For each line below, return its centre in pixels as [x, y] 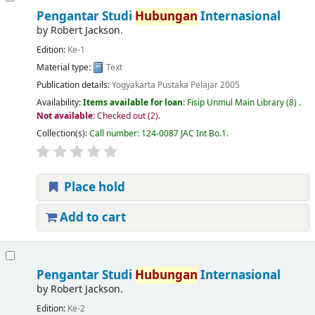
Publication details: [74, 85]
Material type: [64, 67]
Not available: [66, 116]
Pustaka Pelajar [187, 85]
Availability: [59, 102]
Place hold [93, 188]
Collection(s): [63, 134]
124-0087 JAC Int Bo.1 [184, 134]
